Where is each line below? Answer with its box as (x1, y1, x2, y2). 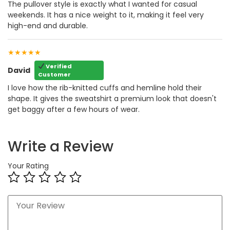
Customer (38, 70, 71, 79)
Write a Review (8, 137, 113, 157)
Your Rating (8, 161, 49, 171)
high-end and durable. (8, 21, 88, 31)
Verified (44, 62, 72, 71)
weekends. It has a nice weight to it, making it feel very (8, 10, 204, 21)
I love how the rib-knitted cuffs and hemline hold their (8, 83, 202, 93)
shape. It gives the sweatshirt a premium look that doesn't (8, 93, 217, 104)
